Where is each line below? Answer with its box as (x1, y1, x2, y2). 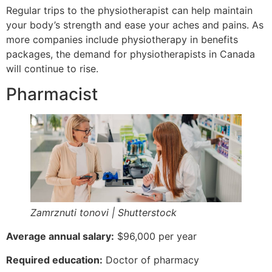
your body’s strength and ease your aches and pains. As (6, 19, 263, 32)
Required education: (6, 253, 103, 266)
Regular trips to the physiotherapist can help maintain (6, 4, 253, 17)
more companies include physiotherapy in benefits (6, 33, 238, 46)
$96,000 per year (114, 230, 197, 243)
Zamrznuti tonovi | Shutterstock (30, 206, 177, 219)
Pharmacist (6, 84, 98, 105)
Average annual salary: (6, 230, 114, 243)
